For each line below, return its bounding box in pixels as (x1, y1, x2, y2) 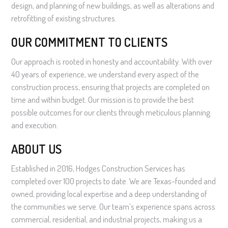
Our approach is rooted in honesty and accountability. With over (11, 55, 213, 67)
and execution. (11, 119, 59, 130)
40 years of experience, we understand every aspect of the (11, 68, 199, 79)
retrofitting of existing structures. (11, 12, 117, 23)
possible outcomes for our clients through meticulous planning (11, 106, 211, 118)
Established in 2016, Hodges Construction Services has (11, 162, 186, 174)
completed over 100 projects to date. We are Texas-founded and (11, 175, 216, 186)
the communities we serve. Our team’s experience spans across (11, 201, 216, 212)
